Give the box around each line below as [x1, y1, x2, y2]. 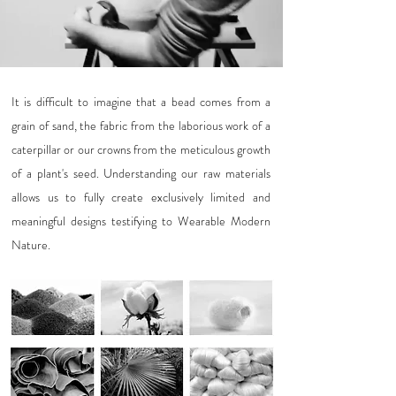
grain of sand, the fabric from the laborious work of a [11, 116, 270, 134]
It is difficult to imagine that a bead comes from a [11, 92, 270, 110]
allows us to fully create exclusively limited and [11, 187, 270, 206]
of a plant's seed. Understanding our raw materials [11, 164, 270, 182]
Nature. [11, 235, 50, 254]
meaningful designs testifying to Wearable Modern [11, 211, 270, 230]
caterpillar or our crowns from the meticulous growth [11, 140, 270, 158]
